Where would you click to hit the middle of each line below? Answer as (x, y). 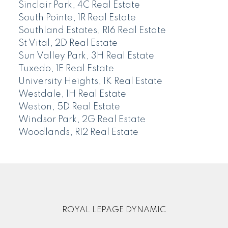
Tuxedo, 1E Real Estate (66, 68)
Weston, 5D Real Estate (69, 107)
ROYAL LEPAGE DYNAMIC (114, 210)
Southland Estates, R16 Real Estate (92, 30)
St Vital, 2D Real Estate (68, 43)
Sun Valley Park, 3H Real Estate (86, 56)
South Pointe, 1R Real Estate (77, 18)
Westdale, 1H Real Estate (72, 94)
